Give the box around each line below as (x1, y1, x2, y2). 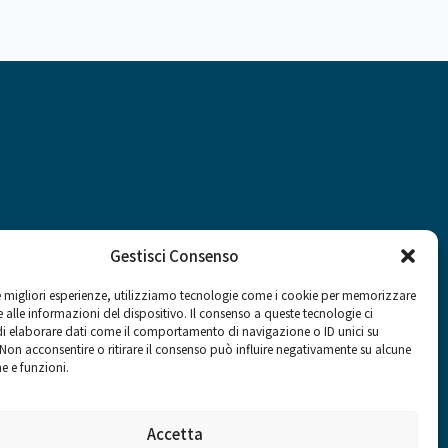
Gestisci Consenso (110, 245, 240, 266)
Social (88, 311, 170, 343)
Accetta (146, 422, 203, 444)
